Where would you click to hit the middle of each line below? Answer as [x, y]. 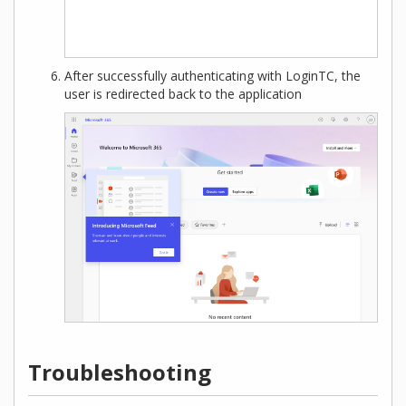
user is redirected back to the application [183, 94]
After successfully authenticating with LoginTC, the [213, 76]
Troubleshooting [120, 372]
